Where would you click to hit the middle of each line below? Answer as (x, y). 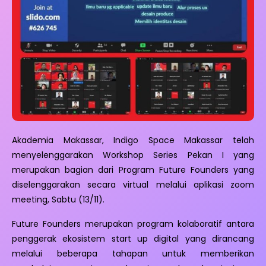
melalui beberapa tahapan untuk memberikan (133, 254)
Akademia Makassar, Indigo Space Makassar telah (133, 140)
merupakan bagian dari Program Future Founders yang (133, 170)
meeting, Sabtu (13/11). (58, 199)
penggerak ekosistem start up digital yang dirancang (133, 239)
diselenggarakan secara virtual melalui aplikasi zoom (133, 184)
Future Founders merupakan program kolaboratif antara (133, 224)
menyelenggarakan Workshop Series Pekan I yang (133, 155)
